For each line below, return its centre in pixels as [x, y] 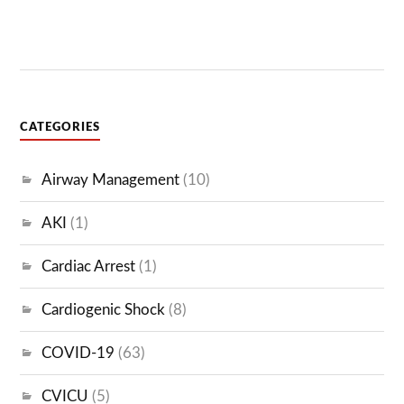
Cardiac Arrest [89, 266]
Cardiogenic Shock [104, 309]
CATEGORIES [60, 127]
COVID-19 [78, 353]
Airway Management [111, 179]
